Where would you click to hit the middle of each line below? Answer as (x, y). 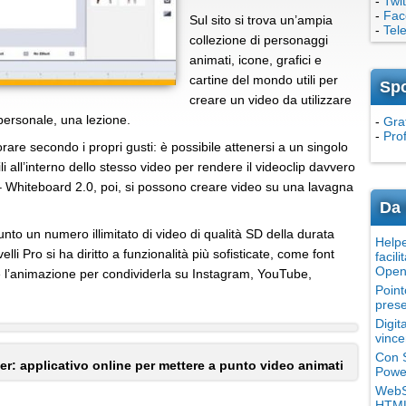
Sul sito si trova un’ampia (261, 20)
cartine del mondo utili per (264, 80)
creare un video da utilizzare (271, 100)
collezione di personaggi (259, 40)
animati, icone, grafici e (256, 60)
